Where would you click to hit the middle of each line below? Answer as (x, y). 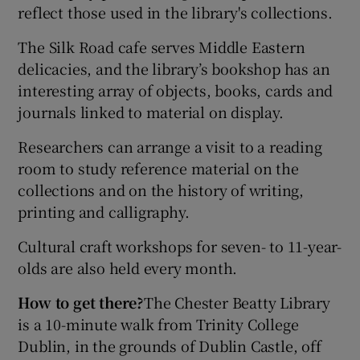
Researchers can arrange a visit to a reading (170, 146)
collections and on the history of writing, (161, 190)
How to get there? (81, 302)
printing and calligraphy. (104, 211)
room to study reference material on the (158, 168)
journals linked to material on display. (151, 112)
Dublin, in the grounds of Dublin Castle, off (170, 346)
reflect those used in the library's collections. (175, 12)
